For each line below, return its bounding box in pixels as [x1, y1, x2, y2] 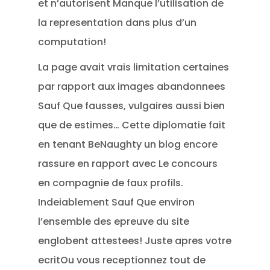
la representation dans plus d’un [38, 16, 197, 30]
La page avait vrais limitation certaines [38, 60, 230, 74]
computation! [38, 35, 107, 49]
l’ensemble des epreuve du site [38, 215, 190, 228]
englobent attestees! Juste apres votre [38, 234, 232, 248]
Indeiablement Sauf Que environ [38, 195, 195, 209]
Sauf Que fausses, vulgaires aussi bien [38, 99, 225, 113]
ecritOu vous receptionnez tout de [38, 253, 206, 267]
